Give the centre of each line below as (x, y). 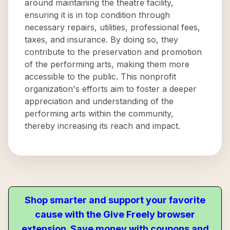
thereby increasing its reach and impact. (102, 126)
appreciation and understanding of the (99, 101)
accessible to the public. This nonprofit (100, 76)
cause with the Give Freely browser (115, 214)
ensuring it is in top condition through (97, 15)
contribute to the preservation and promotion (113, 52)
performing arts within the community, (99, 113)
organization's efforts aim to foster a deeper (111, 89)
